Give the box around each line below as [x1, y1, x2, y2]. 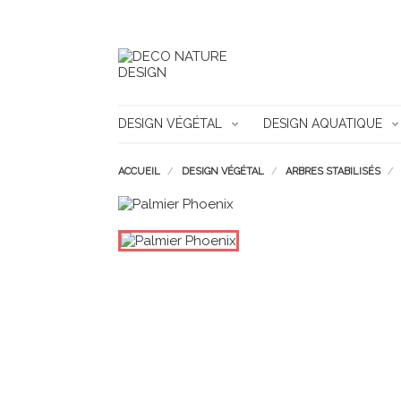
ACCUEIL [118, 166, 160, 177]
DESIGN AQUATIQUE [263, 116, 382, 131]
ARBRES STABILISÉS [286, 166, 380, 177]
